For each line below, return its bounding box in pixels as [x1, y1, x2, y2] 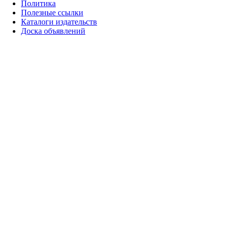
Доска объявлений [21, 27, 85, 35]
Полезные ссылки [21, 8, 83, 17]
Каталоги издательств [21, 17, 97, 26]
